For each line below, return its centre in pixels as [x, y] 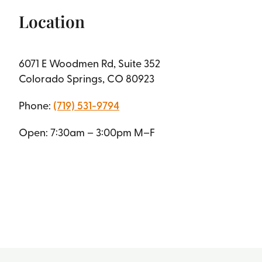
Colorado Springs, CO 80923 [86, 78]
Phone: [36, 105]
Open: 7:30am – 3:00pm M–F [87, 132]
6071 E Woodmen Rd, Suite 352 [89, 63]
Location [51, 22]
